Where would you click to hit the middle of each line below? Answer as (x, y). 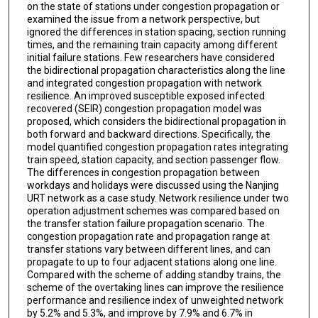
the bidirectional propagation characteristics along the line (156, 71)
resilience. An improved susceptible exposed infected (146, 96)
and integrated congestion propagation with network (144, 83)
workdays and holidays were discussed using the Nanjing (153, 186)
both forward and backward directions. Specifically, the (148, 135)
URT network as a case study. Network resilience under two (158, 198)
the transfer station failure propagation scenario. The (146, 224)
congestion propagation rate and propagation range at (148, 237)
